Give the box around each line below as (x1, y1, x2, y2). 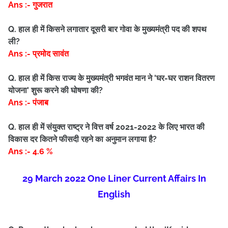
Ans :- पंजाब (8, 98, 48, 107)
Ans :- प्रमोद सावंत (8, 49, 69, 59)
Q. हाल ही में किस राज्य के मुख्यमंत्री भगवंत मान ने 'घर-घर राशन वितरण (8, 73, 215, 83)
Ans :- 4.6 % (8, 147, 53, 156)
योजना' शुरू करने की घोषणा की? (8, 85, 105, 95)
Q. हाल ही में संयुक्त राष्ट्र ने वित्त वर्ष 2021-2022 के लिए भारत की (8, 122, 205, 132)
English (98, 189, 130, 199)
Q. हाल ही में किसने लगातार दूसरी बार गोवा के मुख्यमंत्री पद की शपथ (8, 24, 207, 34)
